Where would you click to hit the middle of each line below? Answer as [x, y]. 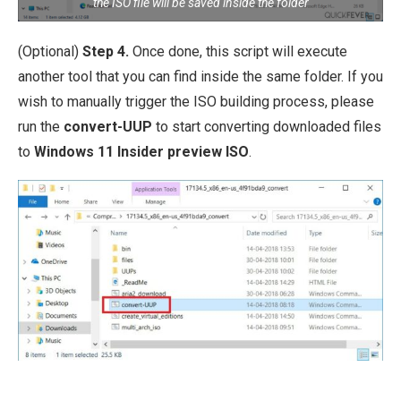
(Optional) [50, 51]
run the [41, 126]
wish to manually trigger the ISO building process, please [196, 101]
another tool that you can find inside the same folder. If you [200, 76]
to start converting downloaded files [267, 126]
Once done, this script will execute [238, 51]
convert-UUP [108, 126]
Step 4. [106, 51]
